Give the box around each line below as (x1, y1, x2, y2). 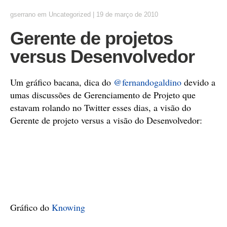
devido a (181, 76, 215, 88)
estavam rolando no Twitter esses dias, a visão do (10, 101, 191, 113)
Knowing (52, 201, 85, 213)
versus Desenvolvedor (10, 46, 195, 67)
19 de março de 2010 (96, 11, 158, 18)
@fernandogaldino (113, 76, 181, 88)
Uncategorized (49, 11, 91, 18)
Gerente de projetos (10, 28, 173, 49)
